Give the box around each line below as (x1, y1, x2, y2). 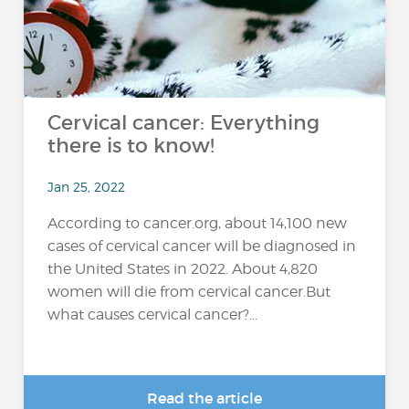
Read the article (147, 389, 262, 407)
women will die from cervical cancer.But (47, 282, 331, 300)
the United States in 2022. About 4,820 (47, 259, 319, 278)
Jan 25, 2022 (47, 178, 126, 194)
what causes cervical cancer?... (47, 305, 258, 323)
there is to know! (47, 133, 215, 158)
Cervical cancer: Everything (47, 110, 320, 135)
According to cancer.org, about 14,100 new (47, 214, 348, 232)
